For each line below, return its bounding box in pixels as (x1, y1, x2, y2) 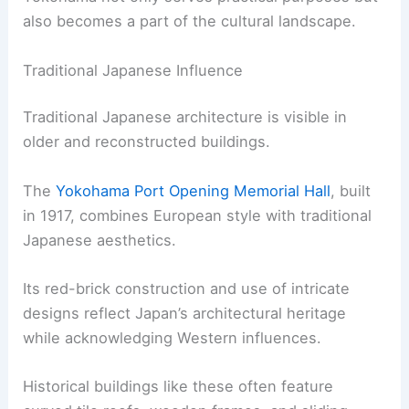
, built (330, 181, 372, 200)
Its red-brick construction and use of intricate (23, 278, 351, 298)
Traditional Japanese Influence (23, 60, 244, 79)
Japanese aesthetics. (23, 230, 177, 249)
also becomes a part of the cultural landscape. (23, 12, 357, 31)
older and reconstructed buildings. (23, 132, 271, 152)
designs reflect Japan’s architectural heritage (23, 303, 347, 322)
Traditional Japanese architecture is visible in (23, 108, 348, 127)
